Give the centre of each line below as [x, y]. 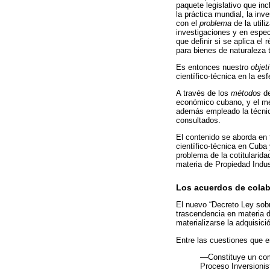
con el [188, 23]
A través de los [203, 93]
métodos [246, 93]
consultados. [198, 121]
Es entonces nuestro [213, 67]
